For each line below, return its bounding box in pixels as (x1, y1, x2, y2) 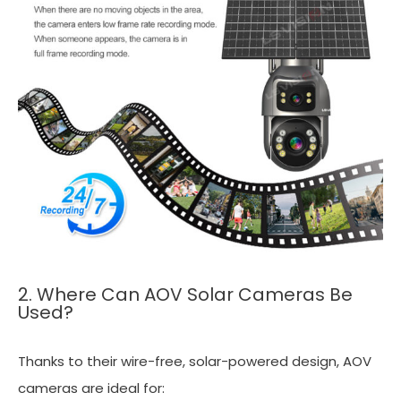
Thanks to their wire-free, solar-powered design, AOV (18, 351, 371, 371)
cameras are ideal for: (18, 378, 172, 397)
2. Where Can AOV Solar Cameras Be (18, 281, 353, 307)
